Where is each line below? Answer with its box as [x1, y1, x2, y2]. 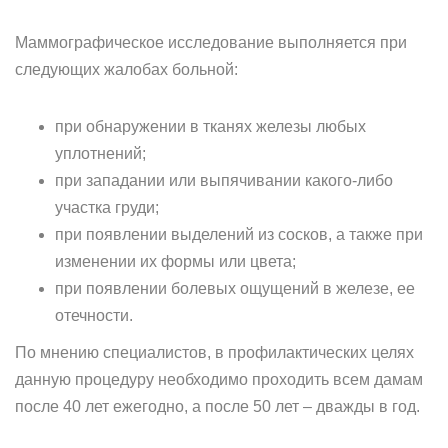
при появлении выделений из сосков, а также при [55, 226, 423, 243]
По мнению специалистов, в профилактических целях [15, 344, 414, 361]
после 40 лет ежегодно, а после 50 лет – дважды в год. [15, 398, 420, 415]
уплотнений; [55, 145, 146, 162]
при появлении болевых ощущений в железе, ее [55, 280, 415, 297]
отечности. [55, 307, 133, 324]
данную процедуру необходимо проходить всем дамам [15, 371, 423, 388]
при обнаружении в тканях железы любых [55, 118, 366, 135]
